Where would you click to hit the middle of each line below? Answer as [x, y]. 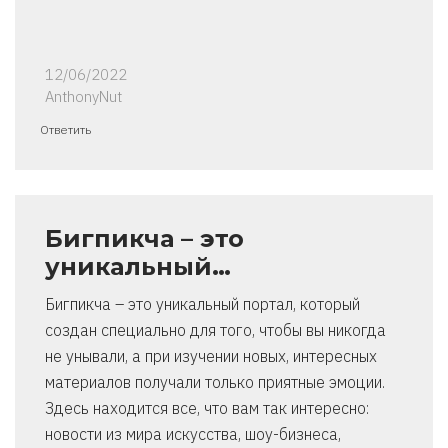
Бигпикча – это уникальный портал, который [202, 304]
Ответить [65, 130]
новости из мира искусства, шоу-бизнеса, [193, 434]
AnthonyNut [83, 97]
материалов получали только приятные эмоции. [215, 382]
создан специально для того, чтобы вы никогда [215, 330]
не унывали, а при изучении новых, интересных [211, 356]
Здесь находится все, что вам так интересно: [207, 408]
